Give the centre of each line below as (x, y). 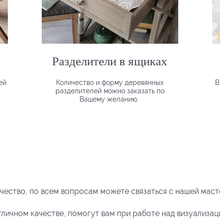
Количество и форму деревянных (110, 82)
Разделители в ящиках (110, 60)
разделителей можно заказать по (110, 91)
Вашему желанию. (109, 99)
